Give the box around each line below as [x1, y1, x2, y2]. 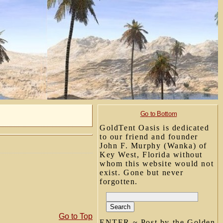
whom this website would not [100, 159, 214, 168]
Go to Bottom [140, 110, 177, 117]
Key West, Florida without [100, 150, 203, 159]
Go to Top [59, 212, 93, 221]
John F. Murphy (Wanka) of [100, 141, 208, 150]
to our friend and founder [100, 132, 199, 141]
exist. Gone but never [100, 168, 184, 177]
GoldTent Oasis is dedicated [100, 123, 210, 132]
